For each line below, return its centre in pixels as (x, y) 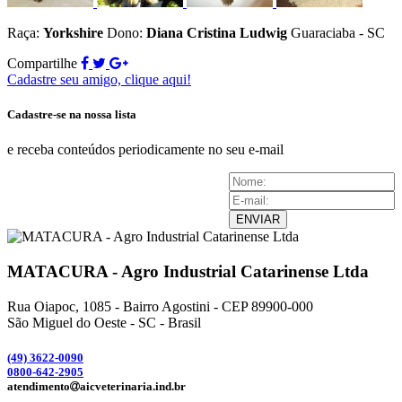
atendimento (39, 386)
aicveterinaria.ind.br (133, 386)
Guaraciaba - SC (338, 32)
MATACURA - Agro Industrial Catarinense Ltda (188, 271)
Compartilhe (44, 63)
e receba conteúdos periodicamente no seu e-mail (145, 150)
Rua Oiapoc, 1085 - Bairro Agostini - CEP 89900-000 (160, 306)
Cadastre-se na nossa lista (72, 114)
